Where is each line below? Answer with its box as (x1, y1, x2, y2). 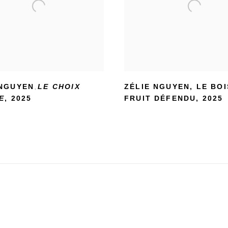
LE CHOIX (38, 82, 80, 91)
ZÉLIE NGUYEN (124, 82, 190, 91)
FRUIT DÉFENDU (124, 94, 196, 102)
